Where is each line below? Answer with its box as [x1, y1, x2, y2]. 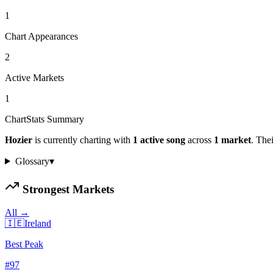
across [185, 134, 214, 145]
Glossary [15, 155, 49, 166]
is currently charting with [32, 134, 130, 145]
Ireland [24, 218, 51, 229]
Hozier [5, 134, 32, 145]
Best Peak [5, 239, 43, 250]
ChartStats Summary [5, 113, 84, 124]
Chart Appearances [5, 30, 78, 41]
